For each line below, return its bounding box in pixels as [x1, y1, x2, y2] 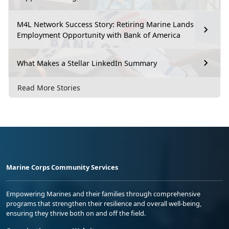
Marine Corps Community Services [6, 162, 118, 172]
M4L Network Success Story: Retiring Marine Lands [17, 19, 194, 30]
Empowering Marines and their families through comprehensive [6, 189, 200, 198]
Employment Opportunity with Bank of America [17, 30, 180, 40]
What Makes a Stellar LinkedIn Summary [17, 58, 157, 68]
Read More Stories [17, 82, 80, 93]
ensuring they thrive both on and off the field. [6, 208, 146, 218]
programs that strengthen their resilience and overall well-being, [6, 198, 201, 208]
